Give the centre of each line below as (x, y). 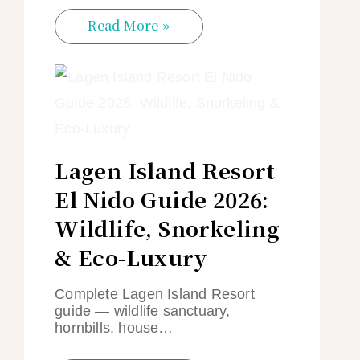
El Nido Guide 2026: (162, 198)
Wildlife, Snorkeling (168, 227)
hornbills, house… (114, 327)
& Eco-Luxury (131, 256)
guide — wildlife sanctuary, (143, 311)
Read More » (129, 25)
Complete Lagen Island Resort (155, 294)
